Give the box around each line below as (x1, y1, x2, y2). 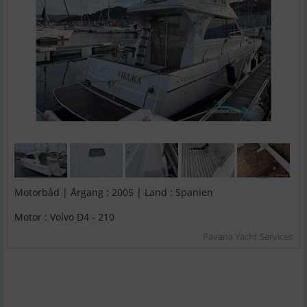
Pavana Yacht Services (203, 230, 293, 243)
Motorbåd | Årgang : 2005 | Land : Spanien (14, 186, 213, 199)
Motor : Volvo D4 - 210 (14, 210, 114, 223)
